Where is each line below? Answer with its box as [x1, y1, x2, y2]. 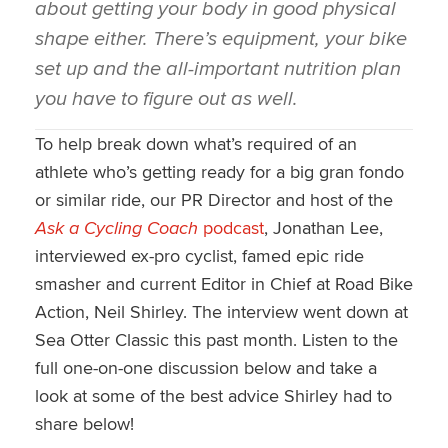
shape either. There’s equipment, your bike [34, 22, 407, 52]
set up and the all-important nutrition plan [34, 52, 401, 82]
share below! [34, 410, 134, 436]
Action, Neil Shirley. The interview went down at [34, 298, 408, 324]
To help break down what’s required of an [34, 130, 357, 156]
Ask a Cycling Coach [34, 214, 198, 240]
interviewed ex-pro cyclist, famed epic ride [34, 242, 364, 268]
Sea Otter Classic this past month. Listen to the [34, 326, 398, 352]
